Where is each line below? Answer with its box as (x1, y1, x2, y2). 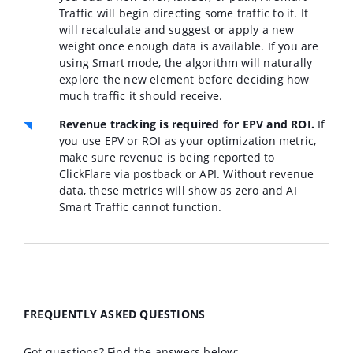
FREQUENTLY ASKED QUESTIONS (24, 306, 209, 321)
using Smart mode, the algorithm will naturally (59, 54, 313, 70)
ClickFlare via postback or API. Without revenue (59, 165, 314, 181)
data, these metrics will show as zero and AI (59, 182, 297, 198)
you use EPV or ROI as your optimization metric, (59, 132, 317, 148)
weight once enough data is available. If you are (59, 38, 319, 54)
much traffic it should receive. (59, 87, 223, 103)
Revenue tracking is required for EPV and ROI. (59, 116, 314, 132)
